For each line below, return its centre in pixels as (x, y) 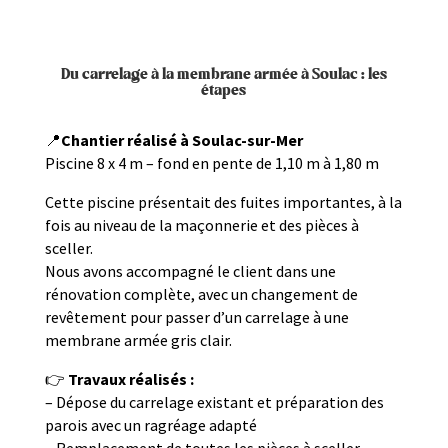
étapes (224, 91)
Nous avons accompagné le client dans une (190, 271)
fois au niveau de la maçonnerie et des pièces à (201, 225)
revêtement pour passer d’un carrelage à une (196, 317)
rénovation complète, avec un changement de (201, 294)
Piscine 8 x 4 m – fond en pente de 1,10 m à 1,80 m (211, 163)
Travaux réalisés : (130, 379)
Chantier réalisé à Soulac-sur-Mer (181, 140)
